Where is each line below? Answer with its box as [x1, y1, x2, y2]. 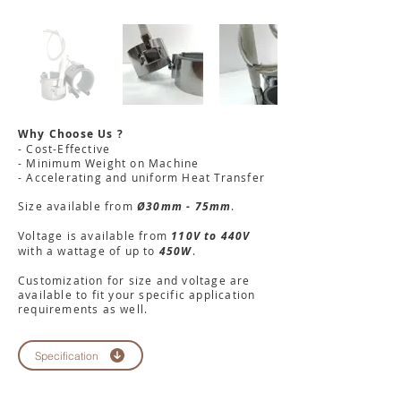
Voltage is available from [18, 228, 172, 243]
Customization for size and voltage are [18, 273, 251, 287]
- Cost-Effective [18, 141, 111, 156]
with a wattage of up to [18, 243, 159, 258]
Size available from [18, 199, 137, 213]
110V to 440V [171, 228, 251, 243]
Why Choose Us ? [18, 126, 124, 141]
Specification [35, 348, 98, 363]
